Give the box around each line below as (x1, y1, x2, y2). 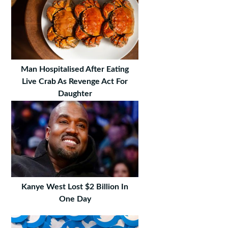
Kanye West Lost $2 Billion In (21, 183, 129, 191)
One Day (59, 195, 91, 204)
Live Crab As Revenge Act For (22, 77, 128, 86)
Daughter (58, 90, 92, 98)
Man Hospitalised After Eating (21, 65, 129, 74)
